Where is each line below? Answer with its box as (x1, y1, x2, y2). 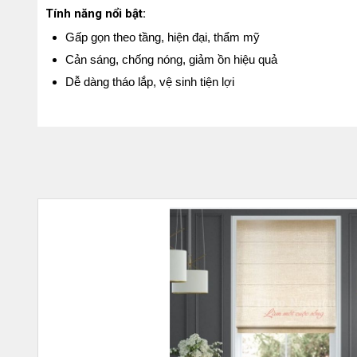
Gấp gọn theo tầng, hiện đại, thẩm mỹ (65, 30, 260, 44)
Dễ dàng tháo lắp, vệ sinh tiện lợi (65, 75, 234, 88)
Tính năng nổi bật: (45, 6, 146, 21)
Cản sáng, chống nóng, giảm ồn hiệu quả (65, 53, 277, 66)
